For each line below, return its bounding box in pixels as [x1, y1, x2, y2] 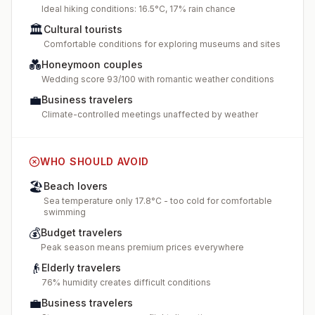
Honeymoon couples [41, 58, 143, 70]
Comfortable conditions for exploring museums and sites [44, 39, 281, 49]
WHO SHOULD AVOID [40, 155, 150, 167]
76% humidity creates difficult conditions [41, 277, 211, 288]
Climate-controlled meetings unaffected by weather [41, 109, 258, 120]
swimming [44, 207, 86, 217]
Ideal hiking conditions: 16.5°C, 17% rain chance [41, 4, 236, 14]
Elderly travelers [41, 262, 121, 274]
